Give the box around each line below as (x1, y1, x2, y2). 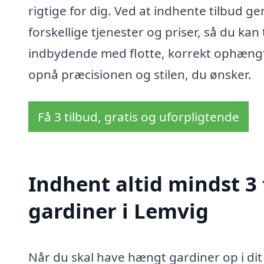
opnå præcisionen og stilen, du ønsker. (28, 66, 252, 83)
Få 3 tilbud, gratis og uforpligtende (38, 108, 239, 126)
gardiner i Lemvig (28, 196, 209, 225)
